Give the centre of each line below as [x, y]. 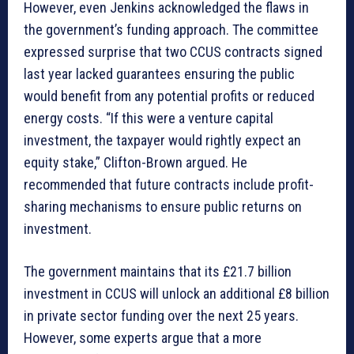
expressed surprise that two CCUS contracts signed [173, 52]
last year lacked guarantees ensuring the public [159, 74]
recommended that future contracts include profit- [169, 185]
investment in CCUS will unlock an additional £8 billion [177, 294]
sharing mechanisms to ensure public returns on [163, 207]
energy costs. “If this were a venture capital [149, 119]
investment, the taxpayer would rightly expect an [162, 141]
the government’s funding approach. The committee [171, 30]
